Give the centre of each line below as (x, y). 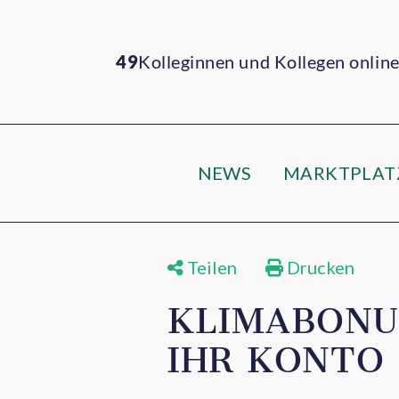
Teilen (210, 267)
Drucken (319, 267)
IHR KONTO (276, 360)
